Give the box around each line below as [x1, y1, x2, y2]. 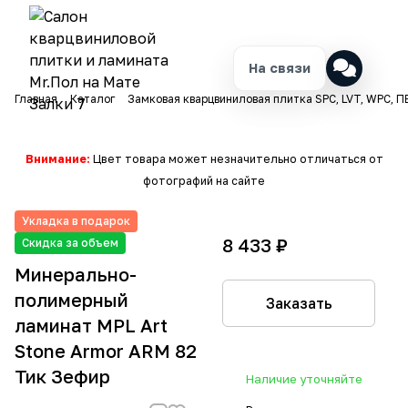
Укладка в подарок [22, 214, 130, 228]
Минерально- [15, 263, 137, 285]
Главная [15, 92, 57, 106]
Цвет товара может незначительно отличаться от [89, 152, 383, 166]
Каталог [70, 92, 115, 106]
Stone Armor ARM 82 [15, 340, 197, 362]
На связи [249, 60, 311, 76]
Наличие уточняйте [246, 372, 362, 386]
